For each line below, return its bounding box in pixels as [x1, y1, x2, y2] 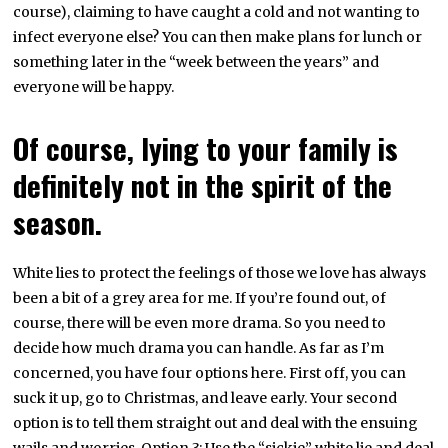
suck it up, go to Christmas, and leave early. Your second [13, 389, 398, 408]
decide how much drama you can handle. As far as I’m [13, 339, 385, 358]
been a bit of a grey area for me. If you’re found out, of [13, 289, 387, 308]
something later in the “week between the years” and [13, 53, 380, 72]
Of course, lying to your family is [13, 127, 399, 170]
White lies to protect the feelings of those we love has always [13, 264, 427, 283]
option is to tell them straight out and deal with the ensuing [13, 414, 419, 433]
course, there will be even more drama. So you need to [13, 314, 387, 333]
